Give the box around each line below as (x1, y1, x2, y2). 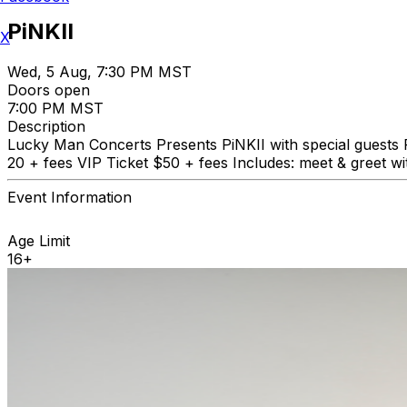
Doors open (7, 80, 90, 99)
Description (7, 116, 85, 135)
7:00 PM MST (7, 98, 104, 117)
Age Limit (7, 231, 70, 250)
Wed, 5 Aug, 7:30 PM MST (7, 62, 192, 81)
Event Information (7, 187, 132, 206)
